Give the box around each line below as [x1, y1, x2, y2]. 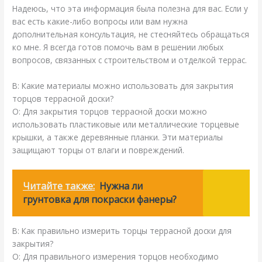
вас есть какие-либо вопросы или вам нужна [12, 16, 188, 27]
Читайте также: [23, 180, 95, 193]
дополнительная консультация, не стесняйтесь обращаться [12, 29, 250, 40]
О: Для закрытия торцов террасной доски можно [12, 106, 208, 118]
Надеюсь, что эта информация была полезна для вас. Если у [12, 3, 249, 15]
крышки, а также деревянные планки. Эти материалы [12, 132, 223, 143]
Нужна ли [99, 180, 143, 193]
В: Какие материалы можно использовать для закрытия [12, 80, 234, 92]
